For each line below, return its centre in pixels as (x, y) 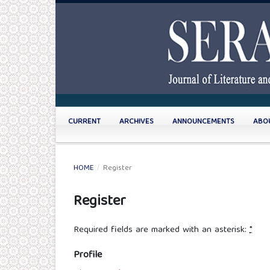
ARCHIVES (137, 122)
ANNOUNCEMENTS (203, 122)
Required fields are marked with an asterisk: (162, 231)
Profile (88, 256)
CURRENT (84, 122)
